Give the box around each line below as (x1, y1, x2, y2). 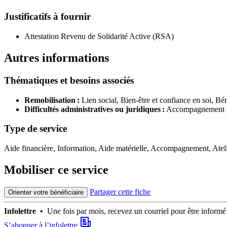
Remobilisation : (24, 95, 80, 104)
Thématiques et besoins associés (4, 75, 134, 86)
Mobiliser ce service (4, 163, 108, 177)
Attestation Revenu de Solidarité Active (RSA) (24, 32, 174, 41)
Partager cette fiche (90, 187, 150, 196)
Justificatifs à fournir (4, 11, 91, 22)
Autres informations (4, 51, 109, 65)
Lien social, (82, 95, 121, 104)
